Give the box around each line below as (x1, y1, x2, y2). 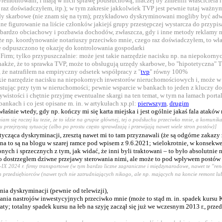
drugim (169, 100, 189, 108)
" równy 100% (150, 68, 188, 76)
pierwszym (138, 100, 166, 108)
